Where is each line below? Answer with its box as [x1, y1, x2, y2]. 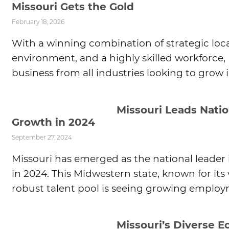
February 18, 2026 [12, 18, 64, 26]
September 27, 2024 [12, 133, 72, 141]
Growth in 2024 [12, 116, 95, 128]
